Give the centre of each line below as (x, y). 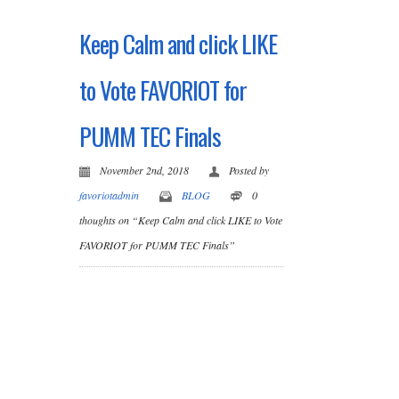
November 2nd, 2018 (146, 170)
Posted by (249, 170)
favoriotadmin (109, 195)
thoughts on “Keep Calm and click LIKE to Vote (181, 220)
